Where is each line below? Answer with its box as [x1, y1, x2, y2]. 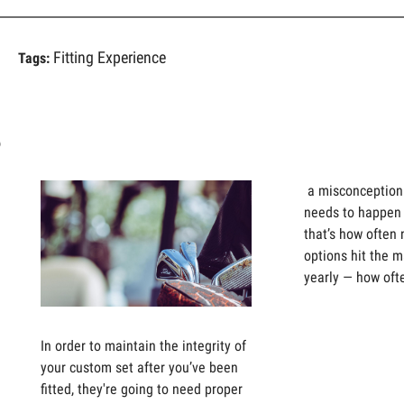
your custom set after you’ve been [40, 359, 238, 376]
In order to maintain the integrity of [40, 337, 246, 354]
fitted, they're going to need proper [40, 381, 243, 398]
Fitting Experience [52, 48, 166, 67]
